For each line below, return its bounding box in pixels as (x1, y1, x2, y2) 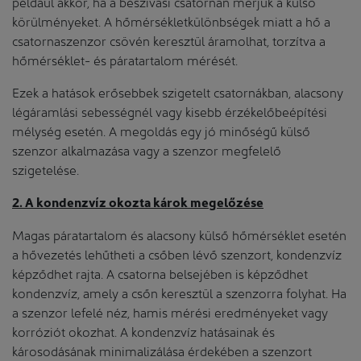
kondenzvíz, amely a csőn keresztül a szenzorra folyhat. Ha (12, 283, 346, 301)
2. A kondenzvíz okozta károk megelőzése (12, 193, 263, 210)
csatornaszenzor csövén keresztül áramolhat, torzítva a (12, 31, 326, 48)
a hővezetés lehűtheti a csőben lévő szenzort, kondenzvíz (12, 244, 342, 262)
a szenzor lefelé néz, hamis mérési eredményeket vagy (12, 302, 328, 320)
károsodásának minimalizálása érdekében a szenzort (12, 341, 312, 359)
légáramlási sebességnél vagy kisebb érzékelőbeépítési (12, 102, 327, 119)
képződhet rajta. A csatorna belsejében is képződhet (12, 263, 308, 281)
